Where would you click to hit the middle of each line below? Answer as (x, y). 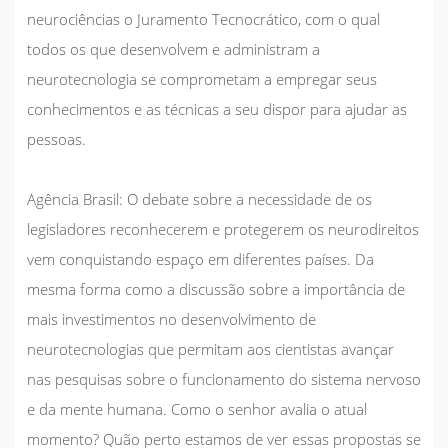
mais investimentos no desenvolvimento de (171, 318)
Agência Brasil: (75, 198)
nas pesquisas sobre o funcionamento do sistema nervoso (224, 378)
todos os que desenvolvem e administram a (173, 48)
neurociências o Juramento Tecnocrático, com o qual (203, 18)
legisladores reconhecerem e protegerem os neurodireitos (223, 228)
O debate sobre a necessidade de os (247, 198)
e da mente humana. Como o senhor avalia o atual (197, 408)
